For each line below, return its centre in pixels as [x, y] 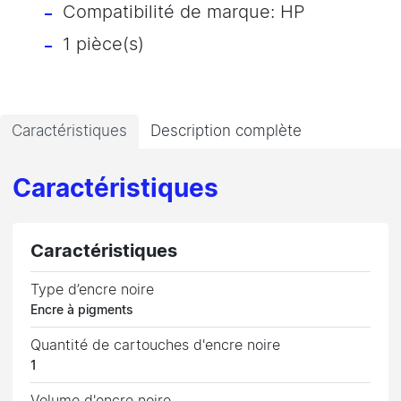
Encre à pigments [82, 310]
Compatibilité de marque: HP [184, 12]
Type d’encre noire [93, 290]
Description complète [226, 132]
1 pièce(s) [103, 44]
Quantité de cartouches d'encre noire [156, 345]
